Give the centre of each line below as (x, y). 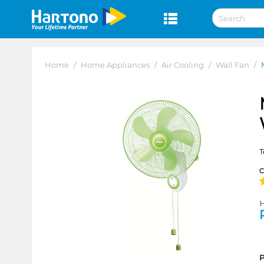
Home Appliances (115, 65)
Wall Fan (232, 65)
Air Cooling (182, 65)
